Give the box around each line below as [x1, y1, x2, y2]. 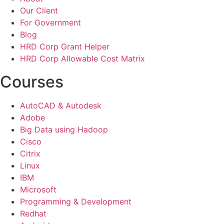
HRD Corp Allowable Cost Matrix [20, 53, 145, 63]
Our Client [20, 5, 58, 15]
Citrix [20, 148, 40, 158]
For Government [20, 17, 81, 27]
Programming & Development [20, 196, 131, 206]
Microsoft [20, 184, 56, 194]
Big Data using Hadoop [20, 124, 108, 134]
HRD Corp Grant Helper [20, 41, 109, 51]
